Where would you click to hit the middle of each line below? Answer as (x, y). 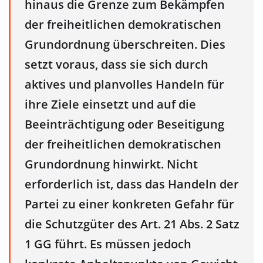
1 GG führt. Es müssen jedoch (108, 244)
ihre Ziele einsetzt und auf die (110, 104)
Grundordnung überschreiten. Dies (125, 45)
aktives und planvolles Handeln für (124, 85)
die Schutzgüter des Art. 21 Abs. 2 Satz (132, 224)
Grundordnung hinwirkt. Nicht (111, 164)
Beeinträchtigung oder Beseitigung (124, 124)
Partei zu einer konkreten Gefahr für (129, 204)
